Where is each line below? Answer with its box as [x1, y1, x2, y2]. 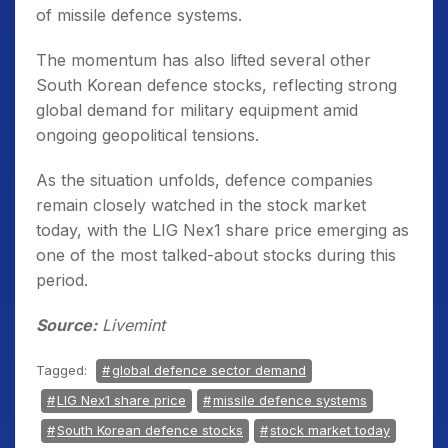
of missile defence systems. [36, 5, 242, 26]
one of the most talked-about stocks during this [36, 245, 396, 266]
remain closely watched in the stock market [36, 195, 366, 216]
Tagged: [36, 362, 91, 379]
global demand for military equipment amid [36, 100, 358, 121]
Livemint [97, 315, 165, 336]
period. [36, 270, 88, 291]
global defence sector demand [112, 362, 306, 379]
